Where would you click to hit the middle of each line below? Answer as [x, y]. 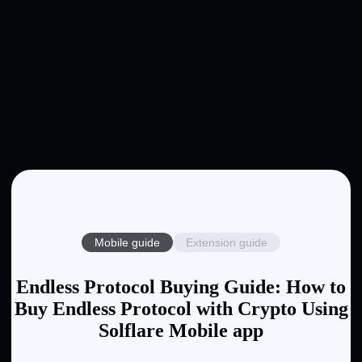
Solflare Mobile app [181, 330]
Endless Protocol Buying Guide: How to [181, 286]
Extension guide [227, 242]
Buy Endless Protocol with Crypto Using [181, 308]
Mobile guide [127, 242]
